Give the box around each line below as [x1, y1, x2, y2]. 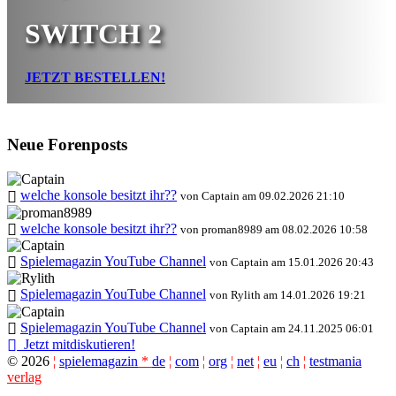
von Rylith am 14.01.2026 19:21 [209, 288, 366, 302]
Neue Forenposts [7, 135, 127, 155]
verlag [7, 369, 42, 385]
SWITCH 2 [25, 18, 162, 50]
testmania [309, 354, 362, 369]
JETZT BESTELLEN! [25, 69, 165, 85]
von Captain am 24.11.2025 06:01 [209, 321, 374, 335]
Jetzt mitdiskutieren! [17, 336, 135, 352]
